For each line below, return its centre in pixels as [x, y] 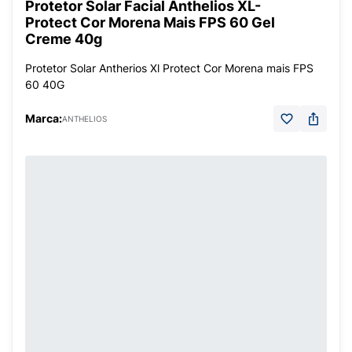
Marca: [44, 118]
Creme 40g [64, 39]
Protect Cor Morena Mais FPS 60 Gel [150, 22]
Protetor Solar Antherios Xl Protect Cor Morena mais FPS [169, 68]
